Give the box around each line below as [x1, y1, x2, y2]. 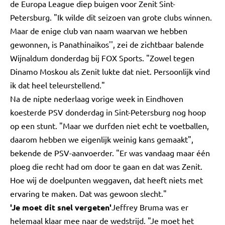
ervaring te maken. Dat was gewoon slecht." [10, 188, 171, 198]
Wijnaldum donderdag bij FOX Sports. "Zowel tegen [10, 53, 194, 63]
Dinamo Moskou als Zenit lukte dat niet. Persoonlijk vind [10, 66, 210, 76]
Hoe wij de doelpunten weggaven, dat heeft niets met [10, 175, 203, 185]
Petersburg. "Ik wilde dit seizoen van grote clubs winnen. [10, 12, 212, 22]
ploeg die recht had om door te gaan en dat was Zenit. [10, 161, 202, 171]
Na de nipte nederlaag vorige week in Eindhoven [10, 93, 183, 103]
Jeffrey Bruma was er [111, 202, 188, 212]
